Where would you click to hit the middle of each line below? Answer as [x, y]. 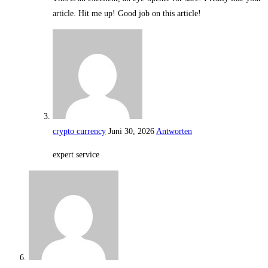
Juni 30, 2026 [131, 132]
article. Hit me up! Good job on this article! [127, 14]
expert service [76, 155]
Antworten [174, 132]
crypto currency [79, 132]
